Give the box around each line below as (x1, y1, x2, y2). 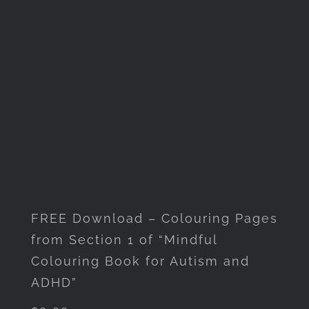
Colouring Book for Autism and (30, 253, 250, 268)
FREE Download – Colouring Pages (30, 210, 278, 226)
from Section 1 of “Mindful (30, 232, 217, 247)
